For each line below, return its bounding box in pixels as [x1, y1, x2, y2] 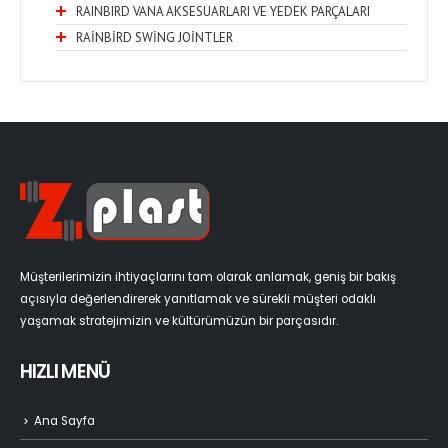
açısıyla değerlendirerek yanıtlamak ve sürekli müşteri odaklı [20, 291, 376, 308]
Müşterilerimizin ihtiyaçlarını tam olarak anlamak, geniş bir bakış [20, 269, 396, 286]
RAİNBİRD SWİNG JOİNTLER [76, 29, 233, 47]
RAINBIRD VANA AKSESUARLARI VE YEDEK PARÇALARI [76, 2, 370, 20]
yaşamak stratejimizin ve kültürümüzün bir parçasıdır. [20, 313, 338, 330]
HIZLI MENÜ [20, 359, 110, 385]
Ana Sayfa [34, 413, 95, 429]
